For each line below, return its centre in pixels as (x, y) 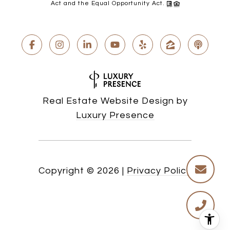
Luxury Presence (115, 116)
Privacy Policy (159, 171)
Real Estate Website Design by (115, 101)
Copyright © (66, 171)
